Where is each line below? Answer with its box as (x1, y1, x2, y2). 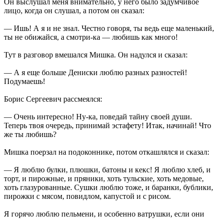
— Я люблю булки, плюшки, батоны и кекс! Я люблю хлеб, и (4, 165, 211, 174)
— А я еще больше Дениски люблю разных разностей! (4, 68, 187, 77)
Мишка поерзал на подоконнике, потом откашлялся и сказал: (4, 147, 209, 156)
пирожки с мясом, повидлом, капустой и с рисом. (4, 192, 171, 200)
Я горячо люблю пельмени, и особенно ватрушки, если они (4, 209, 204, 218)
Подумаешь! (4, 77, 45, 85)
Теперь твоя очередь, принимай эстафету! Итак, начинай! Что (4, 121, 211, 130)
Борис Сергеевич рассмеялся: (4, 94, 102, 103)
